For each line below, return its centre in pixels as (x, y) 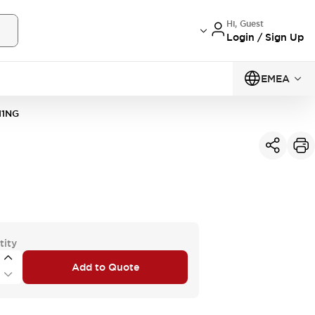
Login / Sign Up (265, 37)
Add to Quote (105, 267)
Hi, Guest (245, 24)
